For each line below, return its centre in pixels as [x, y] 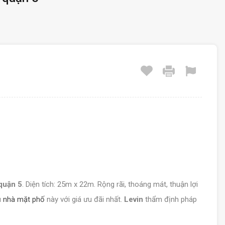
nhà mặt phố [24, 199]
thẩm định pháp [171, 199]
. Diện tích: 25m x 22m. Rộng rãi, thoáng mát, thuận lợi [110, 184]
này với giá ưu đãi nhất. [84, 199]
